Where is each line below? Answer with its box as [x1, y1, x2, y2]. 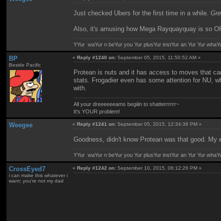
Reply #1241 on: [77, 121, 116, 127]
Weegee [8, 121, 33, 129]
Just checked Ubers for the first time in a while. [74, 9, 211, 17]
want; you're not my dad [8, 178, 64, 184]
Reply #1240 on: [77, 54, 116, 60]
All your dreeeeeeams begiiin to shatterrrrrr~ [74, 101, 180, 107]
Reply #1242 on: [77, 165, 116, 171]
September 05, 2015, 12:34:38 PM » [116, 121, 202, 127]
